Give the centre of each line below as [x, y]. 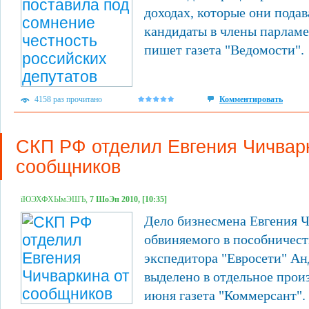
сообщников [68, 167]
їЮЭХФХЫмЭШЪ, [55, 199]
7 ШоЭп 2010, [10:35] [128, 199]
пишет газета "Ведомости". [224, 50]
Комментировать [251, 99]
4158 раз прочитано [68, 99]
